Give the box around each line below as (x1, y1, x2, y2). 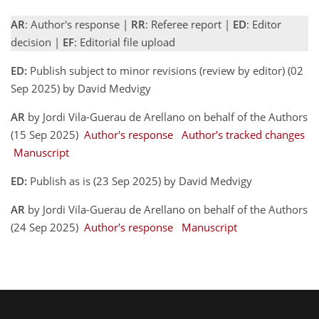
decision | (11, 35, 63, 49)
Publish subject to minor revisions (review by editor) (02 (27, 63, 303, 78)
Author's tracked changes (182, 127, 305, 142)
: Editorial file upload (74, 35, 175, 49)
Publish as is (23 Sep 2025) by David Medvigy (27, 174, 255, 188)
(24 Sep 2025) (11, 220, 84, 234)
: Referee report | (145, 17, 233, 31)
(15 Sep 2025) (11, 127, 84, 142)
